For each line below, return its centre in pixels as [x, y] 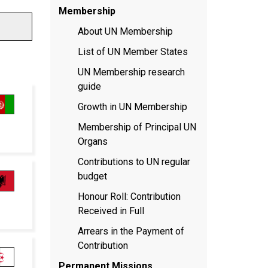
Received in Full [111, 211]
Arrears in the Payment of [131, 231]
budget [92, 176]
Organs [92, 141]
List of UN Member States [133, 51]
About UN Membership [125, 31]
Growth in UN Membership [132, 106]
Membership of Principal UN [137, 127]
